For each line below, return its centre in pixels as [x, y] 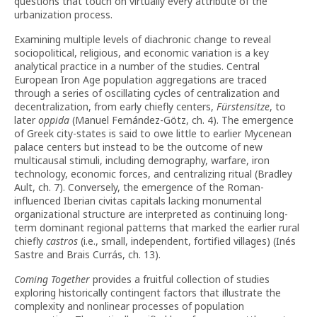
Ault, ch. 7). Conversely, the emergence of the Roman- [139, 187]
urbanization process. [63, 15]
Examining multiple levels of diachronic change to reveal [143, 39]
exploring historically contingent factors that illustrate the [148, 293]
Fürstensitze [242, 106]
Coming [31, 279]
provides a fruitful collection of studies [180, 279]
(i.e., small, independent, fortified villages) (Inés [188, 241]
